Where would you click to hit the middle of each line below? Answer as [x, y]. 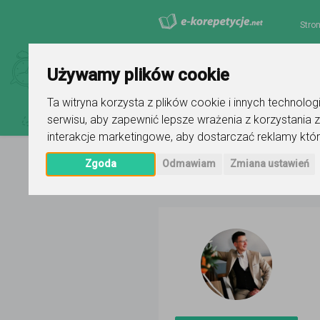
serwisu [66, 120]
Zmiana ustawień [269, 164]
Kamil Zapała [266, 179]
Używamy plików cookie [139, 75]
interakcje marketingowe [109, 137]
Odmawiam [189, 164]
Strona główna [192, 179]
